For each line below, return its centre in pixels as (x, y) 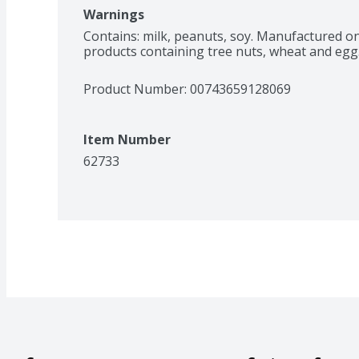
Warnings (114, 14)
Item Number (127, 139)
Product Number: (137, 89)
